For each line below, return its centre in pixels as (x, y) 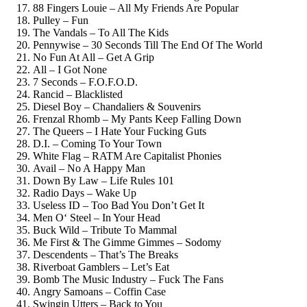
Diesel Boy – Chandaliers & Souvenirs (117, 106)
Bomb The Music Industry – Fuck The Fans (128, 279)
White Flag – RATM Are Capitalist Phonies (127, 156)
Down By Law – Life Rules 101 (103, 180)
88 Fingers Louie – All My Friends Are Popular (136, 8)
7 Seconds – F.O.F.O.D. (85, 82)
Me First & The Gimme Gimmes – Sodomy (127, 242)
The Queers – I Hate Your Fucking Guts (120, 131)
